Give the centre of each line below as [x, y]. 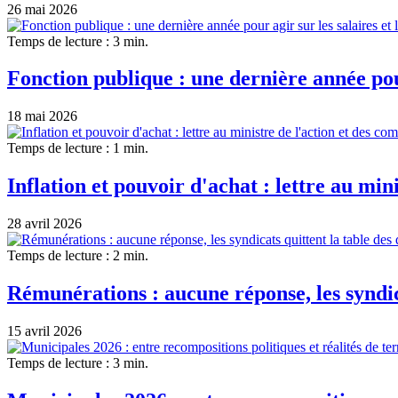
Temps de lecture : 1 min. [78, 148]
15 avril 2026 [44, 330]
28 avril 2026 [44, 224]
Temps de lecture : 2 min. [78, 256]
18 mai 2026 [42, 116]
